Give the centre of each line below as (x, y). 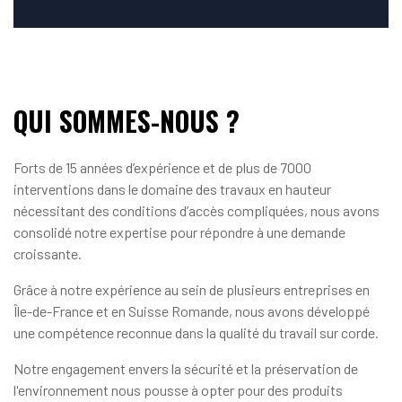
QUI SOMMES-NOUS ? (127, 121)
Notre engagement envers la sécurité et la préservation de (186, 369)
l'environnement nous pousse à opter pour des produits (178, 390)
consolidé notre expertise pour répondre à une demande (179, 232)
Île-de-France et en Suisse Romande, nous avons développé (192, 311)
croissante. (48, 254)
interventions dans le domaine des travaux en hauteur (172, 189)
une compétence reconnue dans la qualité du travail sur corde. (196, 333)
